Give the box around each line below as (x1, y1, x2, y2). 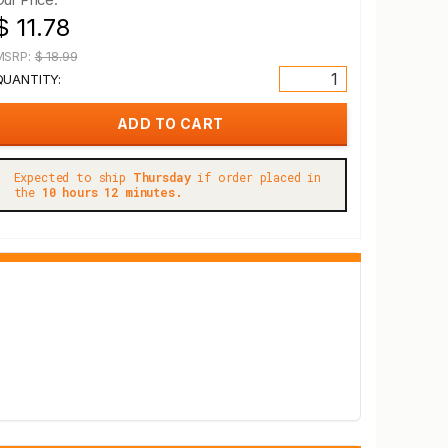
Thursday (132, 169, 191, 185)
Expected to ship (13, 169, 133, 185)
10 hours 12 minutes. (41, 184, 183, 200)
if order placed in (190, 169, 322, 185)
